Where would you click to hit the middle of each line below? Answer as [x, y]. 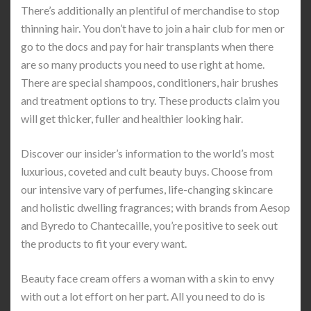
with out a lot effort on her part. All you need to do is [143, 296]
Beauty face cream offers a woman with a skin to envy [148, 278]
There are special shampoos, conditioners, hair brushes [150, 82]
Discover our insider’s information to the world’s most [148, 153]
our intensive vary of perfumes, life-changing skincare [147, 189]
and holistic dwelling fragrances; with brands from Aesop [155, 207]
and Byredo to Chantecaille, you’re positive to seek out [149, 225]
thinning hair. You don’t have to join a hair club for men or [153, 28]
